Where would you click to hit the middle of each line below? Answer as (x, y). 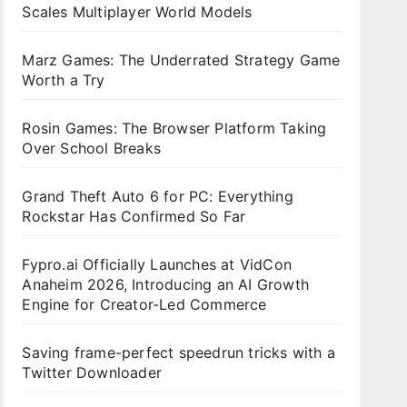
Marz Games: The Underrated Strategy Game (181, 60)
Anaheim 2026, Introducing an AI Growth (165, 285)
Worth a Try (64, 80)
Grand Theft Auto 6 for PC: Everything (158, 197)
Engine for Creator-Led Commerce (144, 305)
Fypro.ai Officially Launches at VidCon (157, 265)
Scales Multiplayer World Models (137, 12)
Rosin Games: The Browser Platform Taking (174, 129)
